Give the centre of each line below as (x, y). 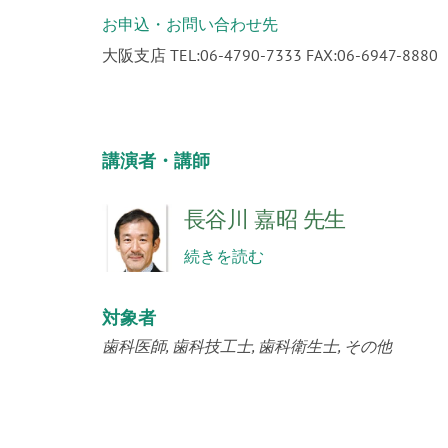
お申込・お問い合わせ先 (190, 24)
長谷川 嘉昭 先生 (264, 219)
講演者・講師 (156, 160)
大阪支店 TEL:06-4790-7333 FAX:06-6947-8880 (270, 55)
